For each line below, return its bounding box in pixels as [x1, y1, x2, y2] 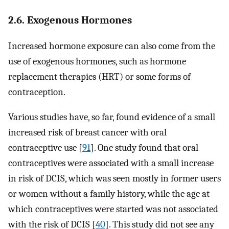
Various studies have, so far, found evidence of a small [8, 111, 215, 123]
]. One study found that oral [90, 142, 198, 153]
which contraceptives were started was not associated [8, 203, 218, 215]
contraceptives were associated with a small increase [8, 157, 214, 169]
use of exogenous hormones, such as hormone [8, 55, 186, 67]
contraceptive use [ [8, 142, 82, 153]
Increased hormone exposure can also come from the [8, 40, 215, 52]
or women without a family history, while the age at [8, 188, 210, 199]
